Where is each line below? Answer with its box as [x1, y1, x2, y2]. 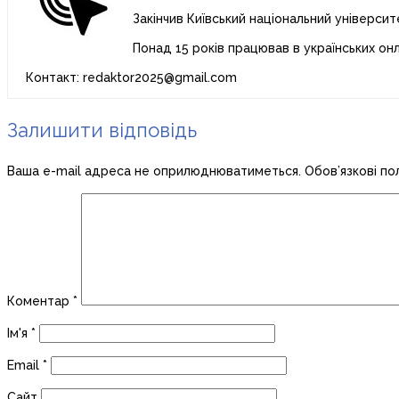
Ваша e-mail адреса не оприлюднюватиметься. [7, 163, 301, 178]
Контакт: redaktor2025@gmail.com [26, 69, 237, 85]
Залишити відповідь [7, 118, 197, 142]
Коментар [7, 293, 73, 308]
